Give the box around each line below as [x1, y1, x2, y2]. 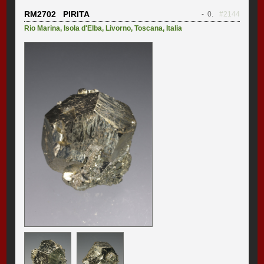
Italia [166, 24, 183, 32]
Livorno [105, 24, 131, 32]
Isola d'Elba [64, 24, 103, 32]
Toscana [134, 24, 163, 32]
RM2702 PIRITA [24, 9, 90, 19]
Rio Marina [24, 24, 61, 32]
